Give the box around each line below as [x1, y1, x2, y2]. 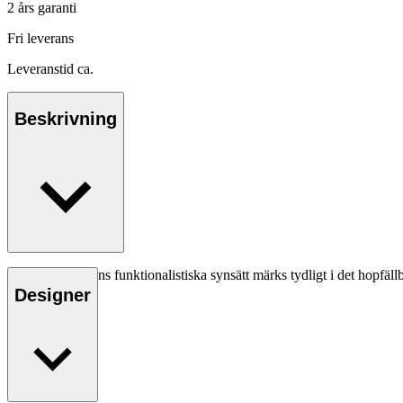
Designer [14, 284, 91, 305]
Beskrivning [14, 109, 117, 130]
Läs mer [14, 300, 57, 315]
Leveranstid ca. [7, 60, 94, 76]
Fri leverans [7, 30, 74, 46]
